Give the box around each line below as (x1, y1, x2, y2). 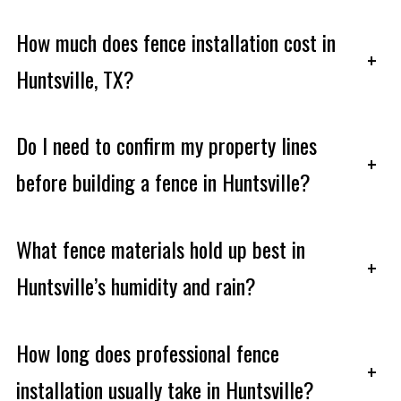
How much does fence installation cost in (15, 25, 336, 58)
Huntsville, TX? (15, 62, 134, 95)
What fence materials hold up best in (15, 233, 305, 266)
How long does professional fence (15, 337, 279, 370)
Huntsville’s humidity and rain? (15, 269, 256, 303)
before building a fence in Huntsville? (15, 166, 311, 199)
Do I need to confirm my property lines (15, 129, 317, 162)
